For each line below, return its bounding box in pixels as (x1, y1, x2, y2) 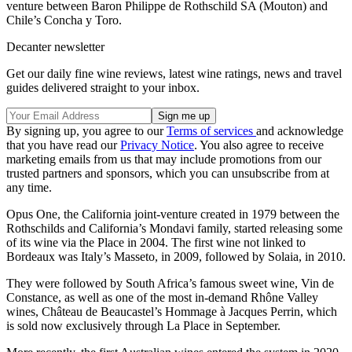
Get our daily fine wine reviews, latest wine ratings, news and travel (6, 66, 342, 80)
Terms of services (167, 123, 256, 137)
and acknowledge (256, 123, 343, 137)
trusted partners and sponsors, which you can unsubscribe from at (6, 166, 329, 180)
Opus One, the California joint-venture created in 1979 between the (6, 207, 339, 221)
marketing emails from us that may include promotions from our (6, 152, 321, 166)
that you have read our (6, 137, 120, 152)
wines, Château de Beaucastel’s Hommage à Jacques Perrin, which (6, 304, 337, 318)
